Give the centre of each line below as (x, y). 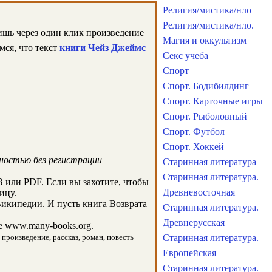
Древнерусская (194, 223)
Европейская (189, 253)
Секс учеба (185, 56)
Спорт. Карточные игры (213, 101)
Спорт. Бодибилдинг (206, 86)
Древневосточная (199, 192)
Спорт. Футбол (194, 131)
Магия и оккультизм (205, 40)
